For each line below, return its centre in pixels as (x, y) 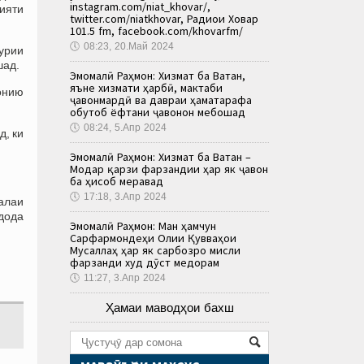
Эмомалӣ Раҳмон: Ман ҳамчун (143, 225)
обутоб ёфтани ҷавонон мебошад (158, 112)
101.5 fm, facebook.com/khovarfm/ (156, 30)
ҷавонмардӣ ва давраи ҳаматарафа (161, 100)
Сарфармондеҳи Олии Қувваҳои (153, 238)
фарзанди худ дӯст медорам (145, 262)
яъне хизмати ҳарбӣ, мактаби (146, 87)
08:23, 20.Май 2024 (129, 46)
